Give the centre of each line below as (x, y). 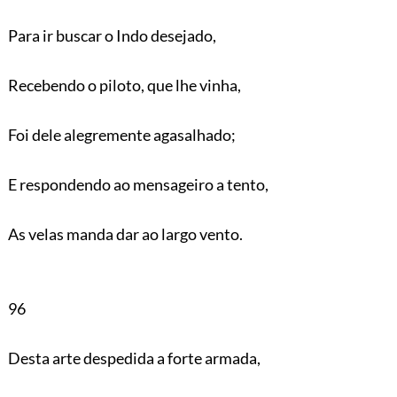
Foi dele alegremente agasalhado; (121, 134)
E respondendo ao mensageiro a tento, (138, 184)
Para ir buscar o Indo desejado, (112, 35)
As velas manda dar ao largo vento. (125, 234)
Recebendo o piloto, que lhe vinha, (124, 85)
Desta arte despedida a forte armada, (134, 358)
